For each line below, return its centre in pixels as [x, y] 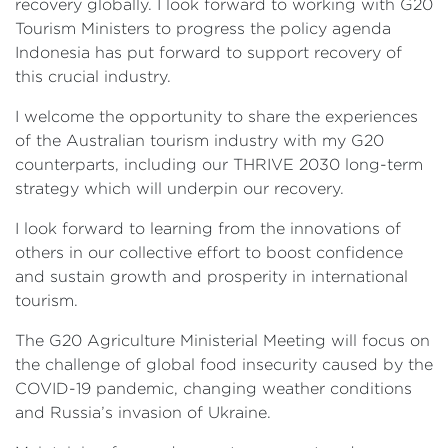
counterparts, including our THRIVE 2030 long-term [219, 164]
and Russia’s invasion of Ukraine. [143, 412]
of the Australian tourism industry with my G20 [199, 140]
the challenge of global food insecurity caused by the [224, 364]
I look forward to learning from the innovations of [208, 228]
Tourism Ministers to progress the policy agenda [203, 28]
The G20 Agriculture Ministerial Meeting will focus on [222, 340]
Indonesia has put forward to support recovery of [208, 52]
